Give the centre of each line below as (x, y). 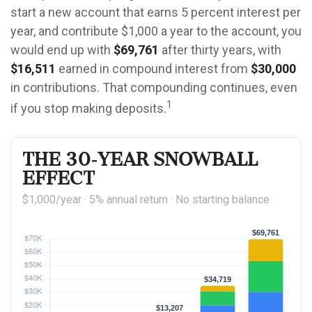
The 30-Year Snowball (140, 161)
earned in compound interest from (153, 69)
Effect (58, 180)
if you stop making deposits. (88, 108)
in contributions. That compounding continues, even (154, 87)
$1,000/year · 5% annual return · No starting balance (146, 200)
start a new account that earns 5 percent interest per (156, 12)
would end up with (62, 50)
